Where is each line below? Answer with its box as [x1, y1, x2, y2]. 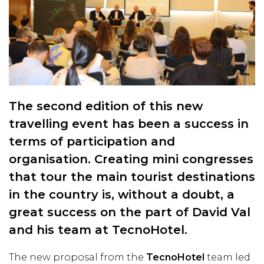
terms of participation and [9, 134, 175, 148]
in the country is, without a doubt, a [9, 187, 235, 202]
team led [207, 251, 250, 263]
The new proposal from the [9, 251, 146, 263]
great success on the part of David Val [9, 204, 250, 219]
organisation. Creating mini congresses [9, 151, 253, 166]
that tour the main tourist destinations [9, 169, 255, 184]
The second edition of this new [9, 98, 203, 113]
